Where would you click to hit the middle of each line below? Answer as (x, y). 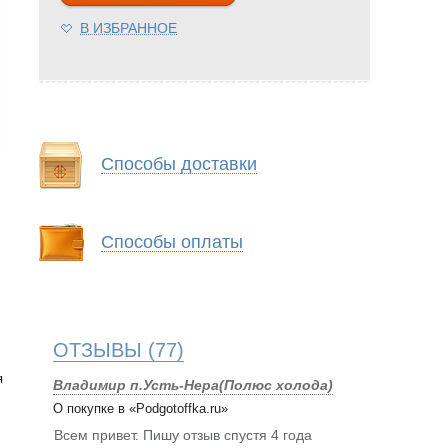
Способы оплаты (172, 242)
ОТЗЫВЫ (97, 350)
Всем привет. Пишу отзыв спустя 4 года (183, 435)
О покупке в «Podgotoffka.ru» (140, 409)
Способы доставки (179, 164)
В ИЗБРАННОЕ (128, 28)
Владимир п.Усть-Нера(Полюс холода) (193, 385)
